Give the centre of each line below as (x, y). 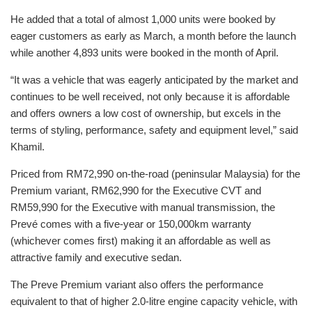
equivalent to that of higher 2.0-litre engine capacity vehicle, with (154, 301)
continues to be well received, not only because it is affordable (150, 96)
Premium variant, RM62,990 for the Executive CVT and (136, 190)
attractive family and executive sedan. (96, 257)
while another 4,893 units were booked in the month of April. (145, 52)
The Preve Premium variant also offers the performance (137, 284)
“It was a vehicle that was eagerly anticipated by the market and (154, 79)
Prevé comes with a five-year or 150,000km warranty (131, 224)
